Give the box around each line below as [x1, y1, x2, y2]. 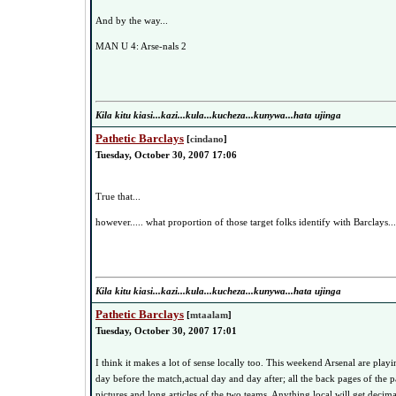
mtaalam [190, 309, 228, 320]
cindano [190, 133, 224, 144]
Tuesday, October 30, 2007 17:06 [95, 149, 237, 160]
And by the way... [95, 15, 168, 26]
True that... [95, 191, 141, 202]
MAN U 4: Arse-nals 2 [95, 41, 187, 51]
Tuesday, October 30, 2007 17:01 [95, 325, 237, 336]
